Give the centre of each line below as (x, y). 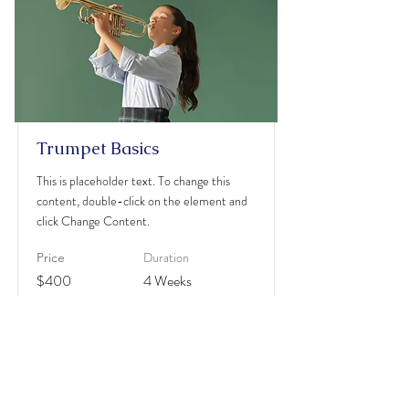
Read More (146, 322)
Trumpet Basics (98, 148)
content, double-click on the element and (142, 201)
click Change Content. (93, 221)
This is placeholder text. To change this (133, 181)
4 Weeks (168, 281)
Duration (166, 257)
